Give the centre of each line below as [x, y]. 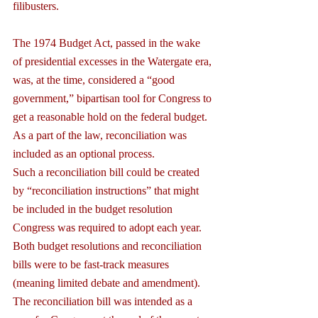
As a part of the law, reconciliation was [101, 135]
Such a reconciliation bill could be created [108, 172]
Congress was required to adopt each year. [109, 227]
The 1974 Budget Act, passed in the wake [108, 43]
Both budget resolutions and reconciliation [109, 246]
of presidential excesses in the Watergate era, [114, 61]
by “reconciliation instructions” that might [107, 190]
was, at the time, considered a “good [95, 79]
